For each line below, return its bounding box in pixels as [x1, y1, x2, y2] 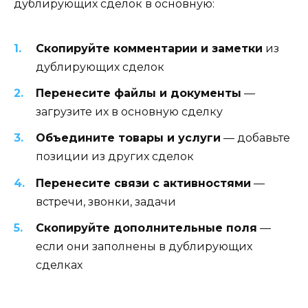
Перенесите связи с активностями [36, 176, 251, 190]
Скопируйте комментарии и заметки [36, 42, 263, 56]
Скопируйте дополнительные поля [36, 221, 257, 234]
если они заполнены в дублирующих [36, 239, 252, 253]
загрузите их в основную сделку [36, 105, 223, 119]
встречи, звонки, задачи [36, 195, 176, 208]
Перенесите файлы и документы [36, 87, 241, 100]
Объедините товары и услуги [36, 131, 221, 145]
